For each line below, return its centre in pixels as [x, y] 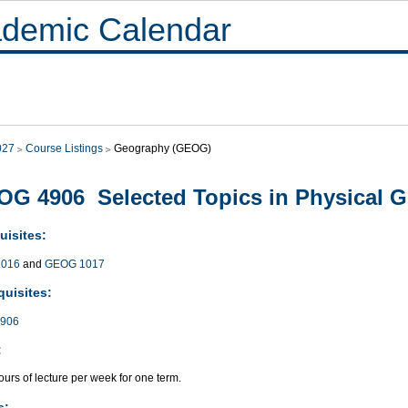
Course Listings [64, 148]
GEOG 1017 [75, 264]
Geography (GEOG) [163, 148]
